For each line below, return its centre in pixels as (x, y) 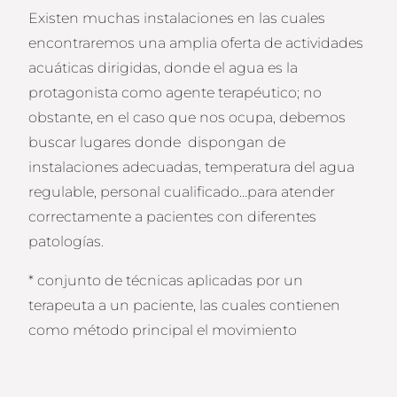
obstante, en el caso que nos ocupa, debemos (187, 118)
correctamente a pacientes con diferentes (173, 217)
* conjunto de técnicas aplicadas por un (166, 281)
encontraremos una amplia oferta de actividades (196, 43)
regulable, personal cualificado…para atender (182, 192)
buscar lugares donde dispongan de (157, 143)
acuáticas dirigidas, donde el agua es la (163, 68)
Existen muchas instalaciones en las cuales (177, 19)
